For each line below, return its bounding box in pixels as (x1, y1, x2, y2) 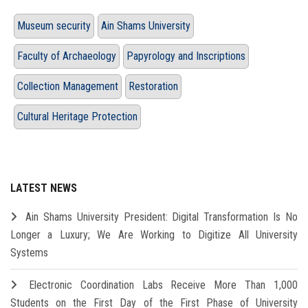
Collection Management (17, 80, 118, 93)
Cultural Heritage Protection (17, 110, 137, 124)
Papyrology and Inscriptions (126, 49, 245, 63)
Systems (10, 246, 48, 260)
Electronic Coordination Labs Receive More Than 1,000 (28, 278, 298, 292)
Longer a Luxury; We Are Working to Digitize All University (10, 228, 298, 242)
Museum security (17, 19, 91, 33)
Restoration (129, 80, 178, 93)
